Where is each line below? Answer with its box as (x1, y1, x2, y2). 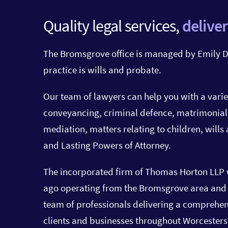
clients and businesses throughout (43, 214, 181, 227)
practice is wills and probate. (43, 64, 163, 76)
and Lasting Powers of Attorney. (43, 139, 171, 152)
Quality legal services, (43, 15, 182, 37)
